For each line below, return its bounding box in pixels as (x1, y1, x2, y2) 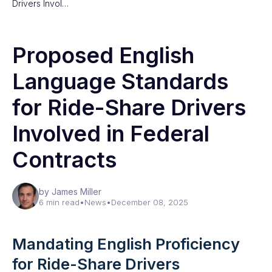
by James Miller (39, 186, 101, 197)
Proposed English (12, 42, 194, 69)
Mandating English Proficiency (12, 234, 240, 253)
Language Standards (12, 68, 228, 95)
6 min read (39, 197, 80, 207)
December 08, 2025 (111, 197, 188, 207)
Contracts (12, 146, 117, 173)
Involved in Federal (12, 120, 209, 147)
